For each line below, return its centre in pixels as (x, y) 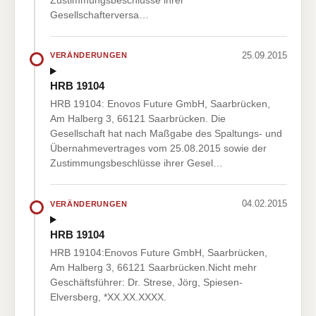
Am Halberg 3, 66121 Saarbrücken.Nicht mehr (153, 267)
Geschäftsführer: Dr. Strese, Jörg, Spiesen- (146, 282)
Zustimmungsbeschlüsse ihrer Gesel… (136, 163)
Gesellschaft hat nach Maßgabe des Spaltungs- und (166, 134)
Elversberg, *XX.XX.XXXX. (108, 297)
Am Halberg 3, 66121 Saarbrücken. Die (138, 119)
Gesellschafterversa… (99, 14)
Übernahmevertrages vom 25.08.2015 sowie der (158, 148)
